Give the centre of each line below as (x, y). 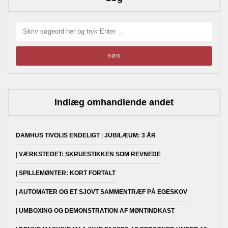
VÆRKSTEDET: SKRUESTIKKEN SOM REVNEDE (90, 154)
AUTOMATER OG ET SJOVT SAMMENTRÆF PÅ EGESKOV (103, 192)
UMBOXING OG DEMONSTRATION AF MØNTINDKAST (97, 211)
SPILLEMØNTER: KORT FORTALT (67, 173)
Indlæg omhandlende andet (114, 103)
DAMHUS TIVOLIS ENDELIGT (58, 136)
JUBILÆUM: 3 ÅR (130, 136)
